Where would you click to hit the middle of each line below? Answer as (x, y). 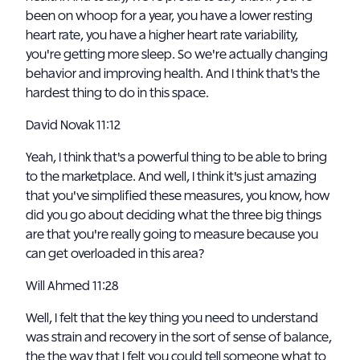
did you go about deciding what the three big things (174, 215)
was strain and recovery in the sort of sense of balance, (179, 337)
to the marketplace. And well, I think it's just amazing (171, 177)
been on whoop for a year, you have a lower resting (169, 16)
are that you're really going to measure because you (172, 235)
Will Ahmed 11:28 (73, 286)
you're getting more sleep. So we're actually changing (177, 55)
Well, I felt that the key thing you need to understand (172, 318)
